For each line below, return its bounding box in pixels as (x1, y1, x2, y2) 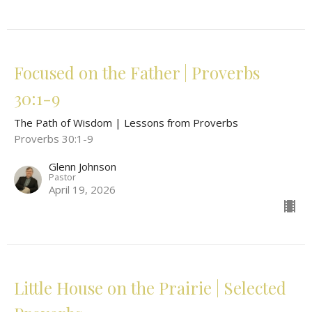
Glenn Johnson (49, 159, 116, 174)
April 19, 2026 (49, 182, 116, 197)
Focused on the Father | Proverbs (14, 61, 260, 84)
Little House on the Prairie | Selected (14, 276, 286, 299)
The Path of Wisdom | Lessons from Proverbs (14, 116, 238, 130)
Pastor (49, 171, 76, 184)
